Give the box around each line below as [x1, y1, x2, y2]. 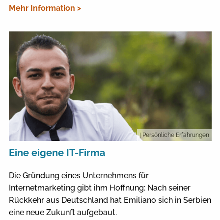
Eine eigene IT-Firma [8, 146, 105, 159]
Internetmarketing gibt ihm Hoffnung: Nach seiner [8, 183, 191, 192]
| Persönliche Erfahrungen [139, 131, 209, 138]
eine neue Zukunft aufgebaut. [8, 207, 117, 217]
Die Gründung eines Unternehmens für [8, 170, 149, 180]
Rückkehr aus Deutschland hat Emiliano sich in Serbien [8, 195, 211, 205]
